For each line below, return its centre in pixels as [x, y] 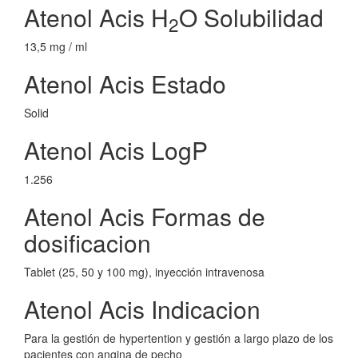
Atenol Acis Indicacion [142, 309]
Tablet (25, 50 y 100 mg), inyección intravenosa [144, 272]
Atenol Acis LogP [116, 150]
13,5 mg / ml [56, 46]
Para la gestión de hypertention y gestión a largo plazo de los [179, 338]
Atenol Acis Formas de [145, 216]
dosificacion [88, 243]
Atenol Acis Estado [125, 84]
